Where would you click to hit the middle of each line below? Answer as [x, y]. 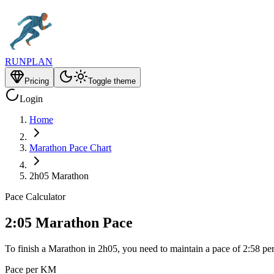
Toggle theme [112, 81]
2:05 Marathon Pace [69, 222]
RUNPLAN [29, 61]
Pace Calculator [35, 197]
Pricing [37, 81]
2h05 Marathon [59, 176]
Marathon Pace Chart [70, 148]
